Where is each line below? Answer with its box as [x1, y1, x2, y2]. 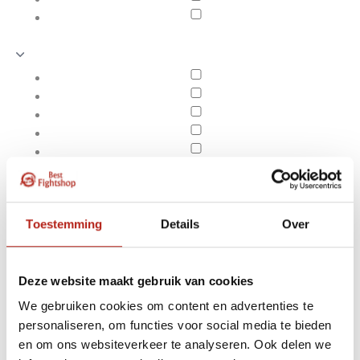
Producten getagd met [151, 313, 326, 342]
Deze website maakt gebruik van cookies [18, 273, 254, 288]
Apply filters [47, 330, 120, 346]
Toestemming [26, 216, 103, 231]
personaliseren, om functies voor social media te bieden [18, 318, 332, 333]
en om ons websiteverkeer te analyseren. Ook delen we [18, 337, 331, 352]
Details [160, 216, 200, 231]
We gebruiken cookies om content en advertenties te [18, 299, 313, 313]
